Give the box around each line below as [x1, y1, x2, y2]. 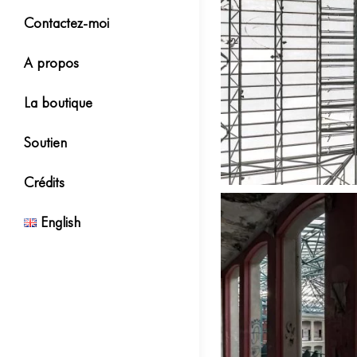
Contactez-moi [24, 14, 109, 31]
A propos [24, 54, 79, 71]
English [41, 214, 81, 230]
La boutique [24, 94, 92, 111]
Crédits [24, 174, 65, 190]
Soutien [24, 134, 67, 151]
